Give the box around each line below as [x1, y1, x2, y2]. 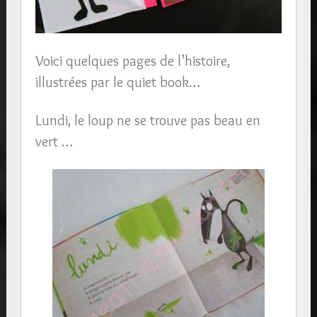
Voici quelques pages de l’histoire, [35, 52, 230, 69]
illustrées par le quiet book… [35, 74, 200, 91]
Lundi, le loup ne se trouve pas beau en [35, 112, 260, 129]
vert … [35, 133, 73, 150]
